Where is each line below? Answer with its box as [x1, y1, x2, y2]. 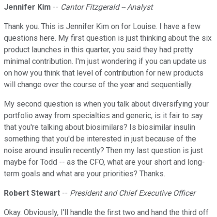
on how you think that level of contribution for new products [4, 68, 203, 78]
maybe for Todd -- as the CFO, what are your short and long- [4, 157, 205, 167]
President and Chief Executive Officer [70, 188, 195, 198]
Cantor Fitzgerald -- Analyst [61, 2, 153, 12]
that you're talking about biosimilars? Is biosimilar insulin [4, 123, 195, 132]
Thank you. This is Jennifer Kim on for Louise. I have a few [4, 22, 201, 31]
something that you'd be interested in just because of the [4, 134, 196, 144]
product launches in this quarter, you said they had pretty [4, 45, 193, 55]
